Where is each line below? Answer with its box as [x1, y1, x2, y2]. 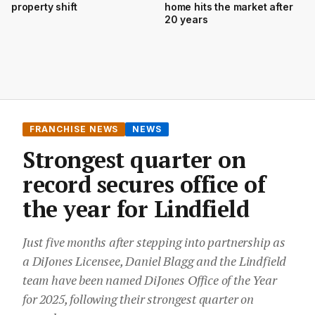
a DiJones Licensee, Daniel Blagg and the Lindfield [22, 252, 287, 270]
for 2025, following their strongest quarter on [22, 290, 254, 308]
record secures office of [22, 169, 266, 200]
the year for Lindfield [22, 194, 250, 224]
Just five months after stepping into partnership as [22, 233, 286, 251]
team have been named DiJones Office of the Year [22, 271, 277, 289]
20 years [165, 13, 208, 26]
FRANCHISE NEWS [30, 124, 119, 135]
